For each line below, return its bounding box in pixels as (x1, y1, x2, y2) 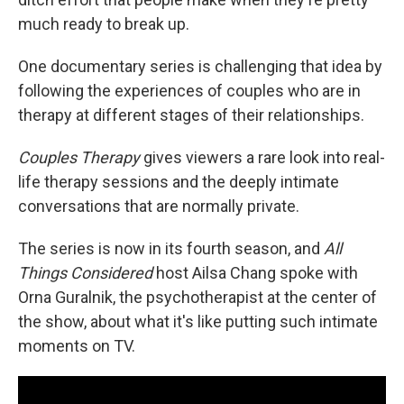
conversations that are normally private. (18, 197, 299, 216)
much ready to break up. (18, 14, 189, 33)
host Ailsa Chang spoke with (152, 263, 358, 282)
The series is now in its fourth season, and (18, 239, 324, 258)
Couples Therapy (18, 148, 143, 167)
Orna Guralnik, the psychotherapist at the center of (18, 288, 377, 307)
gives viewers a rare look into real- (143, 148, 385, 167)
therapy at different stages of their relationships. (18, 106, 364, 124)
